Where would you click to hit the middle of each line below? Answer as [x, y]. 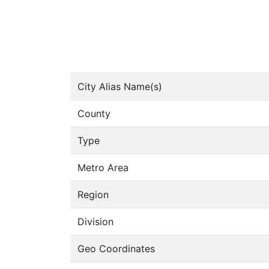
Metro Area [103, 168]
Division [95, 222]
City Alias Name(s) [120, 86]
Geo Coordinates [116, 249]
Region [93, 195]
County [94, 113]
